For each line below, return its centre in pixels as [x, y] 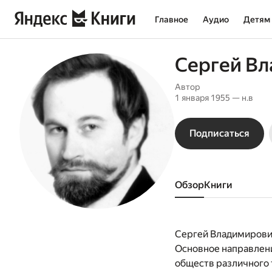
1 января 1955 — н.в [214, 98]
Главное [172, 19]
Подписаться [219, 133]
